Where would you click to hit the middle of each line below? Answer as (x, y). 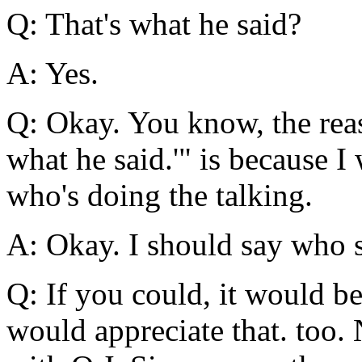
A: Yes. (53, 74)
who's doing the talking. (160, 196)
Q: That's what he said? (154, 24)
